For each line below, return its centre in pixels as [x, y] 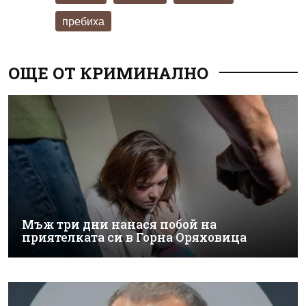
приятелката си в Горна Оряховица [134, 238]
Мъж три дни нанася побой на [119, 225]
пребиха [83, 20]
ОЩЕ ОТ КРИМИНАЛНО [108, 73]
